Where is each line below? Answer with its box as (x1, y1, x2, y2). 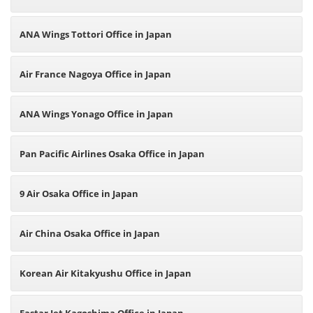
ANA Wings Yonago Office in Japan (20, 108, 173, 120)
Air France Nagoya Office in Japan (20, 68, 171, 80)
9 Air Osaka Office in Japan (20, 187, 138, 200)
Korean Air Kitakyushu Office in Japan (20, 267, 191, 279)
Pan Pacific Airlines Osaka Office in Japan (20, 147, 205, 160)
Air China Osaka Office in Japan (20, 227, 160, 240)
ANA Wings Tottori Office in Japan (20, 28, 172, 41)
